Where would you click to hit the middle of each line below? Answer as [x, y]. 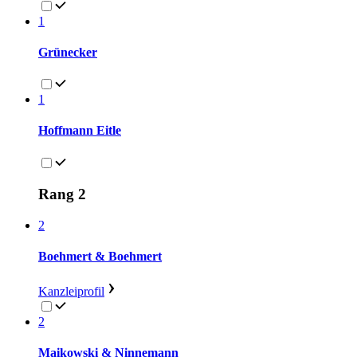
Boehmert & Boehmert [100, 257]
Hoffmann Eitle [80, 131]
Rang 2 [62, 194]
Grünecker [68, 52]
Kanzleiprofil [71, 291]
